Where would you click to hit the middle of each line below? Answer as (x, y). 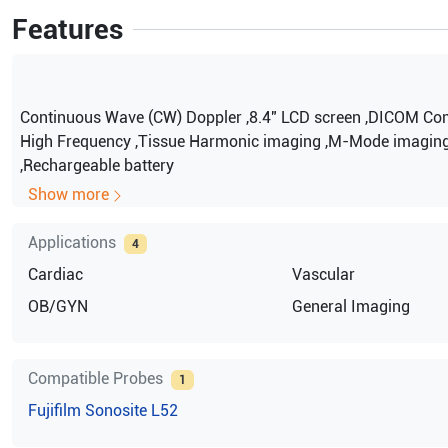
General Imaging (350, 306)
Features (67, 29)
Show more (68, 194)
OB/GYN (57, 306)
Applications (71, 242)
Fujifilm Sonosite (87, 410)
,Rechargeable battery (96, 165)
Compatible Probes (95, 378)
